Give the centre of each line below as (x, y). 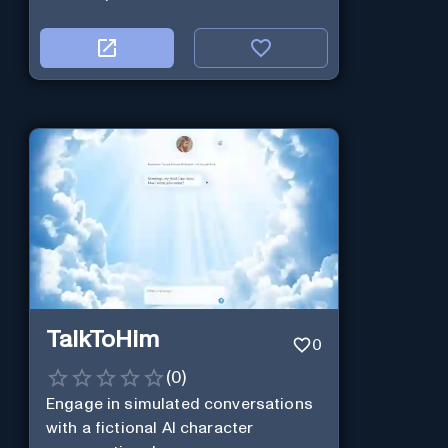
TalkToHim (102, 339)
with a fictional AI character (149, 428)
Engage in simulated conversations (179, 404)
